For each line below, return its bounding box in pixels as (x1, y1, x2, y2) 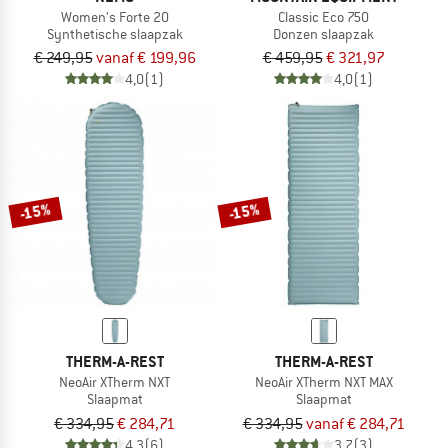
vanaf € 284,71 (305, 414, 405, 435)
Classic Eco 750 (278, 7, 369, 26)
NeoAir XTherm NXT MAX (254, 373, 393, 392)
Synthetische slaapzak (46, 24, 183, 43)
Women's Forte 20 (60, 7, 169, 26)
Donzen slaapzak (273, 24, 374, 43)
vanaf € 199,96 (95, 48, 196, 69)
